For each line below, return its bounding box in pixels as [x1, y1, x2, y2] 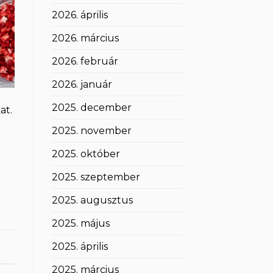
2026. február [51, 55, 118, 68]
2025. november [51, 125, 132, 137]
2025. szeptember [51, 171, 140, 183]
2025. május [51, 218, 110, 230]
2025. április [51, 241, 108, 253]
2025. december [51, 102, 132, 114]
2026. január [51, 79, 112, 91]
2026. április [51, 9, 108, 21]
